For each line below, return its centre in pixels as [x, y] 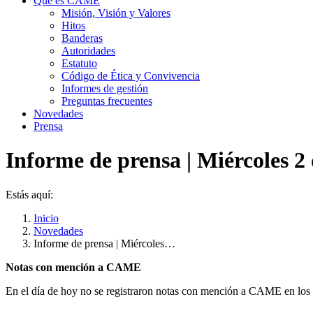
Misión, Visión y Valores [116, 13]
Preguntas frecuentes [107, 101]
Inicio [46, 218]
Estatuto [79, 63]
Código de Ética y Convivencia [131, 76]
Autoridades [88, 51]
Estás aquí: [29, 194]
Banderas [82, 38]
